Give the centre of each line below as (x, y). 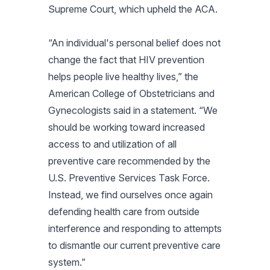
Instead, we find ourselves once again (130, 194)
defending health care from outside (124, 211)
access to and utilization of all (112, 144)
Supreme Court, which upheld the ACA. (134, 9)
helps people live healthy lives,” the (123, 76)
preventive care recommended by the (129, 161)
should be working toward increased (127, 127)
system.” (67, 262)
